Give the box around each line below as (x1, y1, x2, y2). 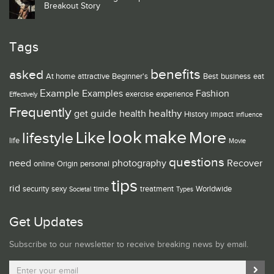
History (184, 109, 208, 120)
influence (236, 111, 262, 119)
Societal (69, 186, 91, 194)
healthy (149, 108, 182, 120)
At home (46, 72, 75, 82)
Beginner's (112, 72, 148, 82)
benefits (150, 66, 201, 84)
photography (112, 158, 166, 170)
